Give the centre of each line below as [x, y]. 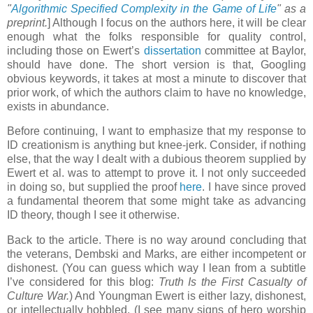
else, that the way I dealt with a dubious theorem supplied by [156, 159]
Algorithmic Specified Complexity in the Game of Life [144, 8]
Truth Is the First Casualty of [232, 282]
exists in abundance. [58, 106]
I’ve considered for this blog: [83, 282]
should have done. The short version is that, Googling [156, 64]
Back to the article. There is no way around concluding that [156, 240]
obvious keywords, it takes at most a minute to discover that [156, 78]
